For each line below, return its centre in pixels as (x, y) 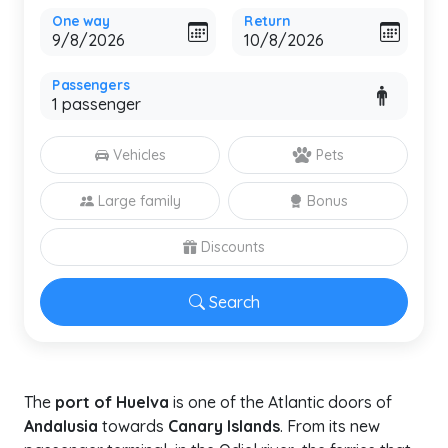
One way (81, 21)
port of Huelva (112, 402)
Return (267, 21)
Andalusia (61, 426)
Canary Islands (224, 426)
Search (234, 302)
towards (133, 426)
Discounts (233, 247)
